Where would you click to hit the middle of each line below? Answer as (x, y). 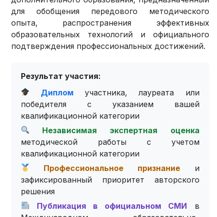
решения (38, 191)
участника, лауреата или (136, 92)
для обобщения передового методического (110, 11)
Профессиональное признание (105, 168)
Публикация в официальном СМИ (108, 206)
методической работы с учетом (110, 142)
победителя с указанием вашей (110, 104)
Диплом (52, 92)
